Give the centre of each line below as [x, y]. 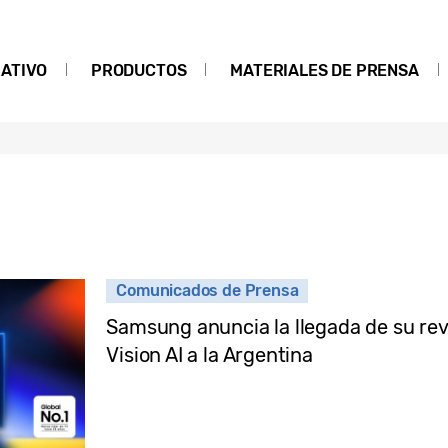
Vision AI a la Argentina [209, 355]
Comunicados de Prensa [207, 290]
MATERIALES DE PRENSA [324, 70]
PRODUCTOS [139, 70]
